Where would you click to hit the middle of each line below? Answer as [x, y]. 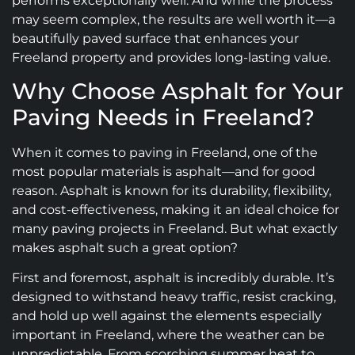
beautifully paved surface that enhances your [155, 38]
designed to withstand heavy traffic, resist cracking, [174, 297]
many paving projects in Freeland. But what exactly [175, 228]
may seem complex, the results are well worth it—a [174, 19]
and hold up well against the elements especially [167, 316]
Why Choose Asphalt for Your [177, 91]
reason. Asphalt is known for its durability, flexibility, [172, 190]
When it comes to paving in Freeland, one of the [165, 152]
